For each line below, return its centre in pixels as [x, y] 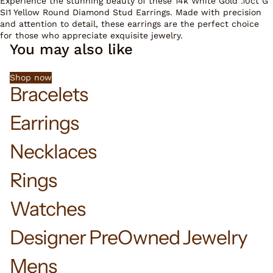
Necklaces [53, 151]
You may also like [71, 49]
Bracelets [49, 94]
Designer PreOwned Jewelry [129, 237]
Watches [48, 208]
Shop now [31, 77]
